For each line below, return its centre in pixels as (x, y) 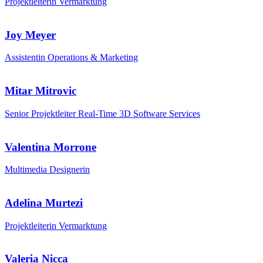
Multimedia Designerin (47, 170)
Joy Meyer (30, 35)
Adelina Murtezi (44, 203)
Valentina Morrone (50, 147)
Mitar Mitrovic (41, 91)
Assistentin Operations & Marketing (71, 58)
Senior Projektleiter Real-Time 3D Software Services (102, 113)
